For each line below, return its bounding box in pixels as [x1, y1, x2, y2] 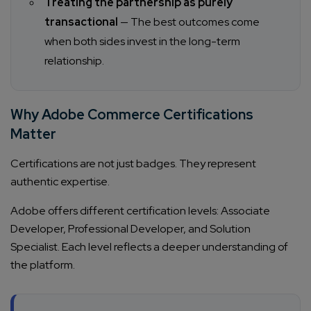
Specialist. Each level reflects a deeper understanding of [10, 239, 288, 255]
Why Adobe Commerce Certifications [10, 106, 253, 124]
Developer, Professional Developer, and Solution [10, 221, 251, 237]
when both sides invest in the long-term [44, 34, 240, 49]
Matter [10, 125, 56, 144]
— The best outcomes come [118, 15, 260, 30]
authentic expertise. [10, 174, 110, 190]
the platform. [10, 258, 75, 273]
